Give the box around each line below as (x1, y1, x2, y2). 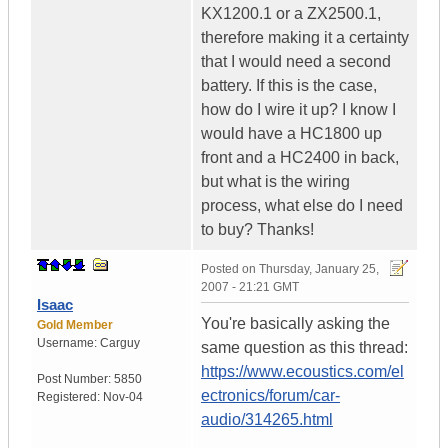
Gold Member (37, 318, 113, 333)
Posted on (201, 262, 259, 277)
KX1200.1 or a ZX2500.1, (201, 5, 381, 23)
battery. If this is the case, (201, 77, 377, 95)
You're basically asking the (201, 315, 390, 333)
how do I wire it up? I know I (201, 101, 396, 119)
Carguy (100, 336, 140, 351)
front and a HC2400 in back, (201, 149, 399, 167)
